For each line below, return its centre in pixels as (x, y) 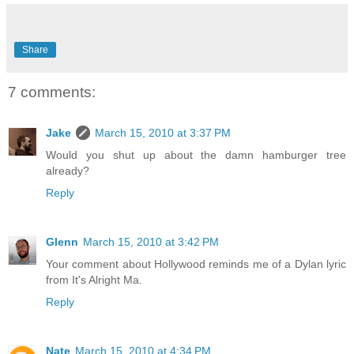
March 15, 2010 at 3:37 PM (163, 133)
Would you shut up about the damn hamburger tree (196, 155)
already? (68, 171)
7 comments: (52, 92)
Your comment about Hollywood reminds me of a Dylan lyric (196, 264)
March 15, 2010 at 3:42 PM (151, 242)
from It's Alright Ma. (94, 280)
